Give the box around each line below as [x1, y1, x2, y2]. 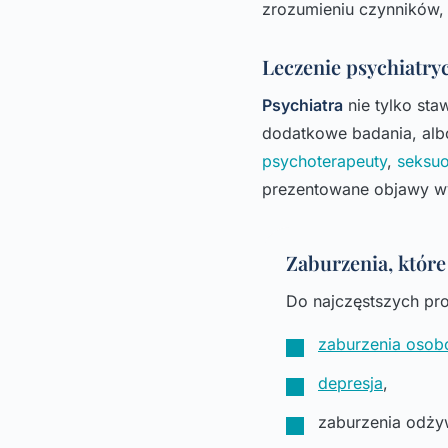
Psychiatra [262, 94, 343, 115]
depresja [318, 372, 383, 393]
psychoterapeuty [262, 150, 387, 171]
